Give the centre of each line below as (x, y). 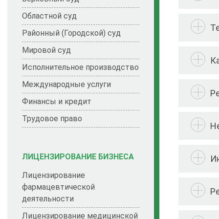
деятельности (48, 199)
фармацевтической (58, 187)
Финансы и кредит (57, 102)
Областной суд (49, 16)
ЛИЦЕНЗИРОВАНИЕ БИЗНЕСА (78, 156)
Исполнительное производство (80, 67)
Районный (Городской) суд (71, 33)
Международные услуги (66, 85)
